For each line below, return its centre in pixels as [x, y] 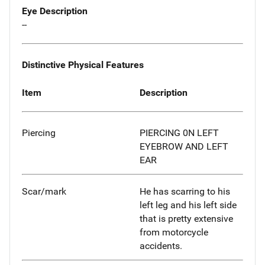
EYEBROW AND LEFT [184, 147]
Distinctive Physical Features [83, 64]
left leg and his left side [188, 205]
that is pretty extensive [186, 219]
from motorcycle [174, 232]
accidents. [161, 246]
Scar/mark [44, 192]
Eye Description [55, 11]
